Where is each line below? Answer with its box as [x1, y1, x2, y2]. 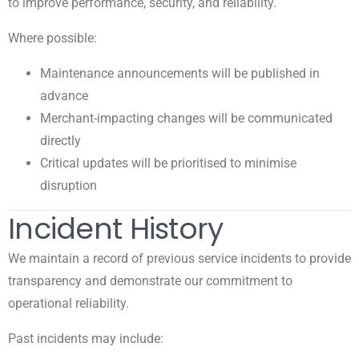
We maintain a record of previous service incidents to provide [8, 250, 351, 266]
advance [40, 87, 88, 103]
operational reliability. [8, 295, 129, 311]
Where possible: [8, 30, 97, 46]
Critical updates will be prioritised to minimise [40, 155, 296, 171]
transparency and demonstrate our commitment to [8, 272, 292, 288]
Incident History [8, 208, 224, 249]
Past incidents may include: [8, 330, 163, 346]
